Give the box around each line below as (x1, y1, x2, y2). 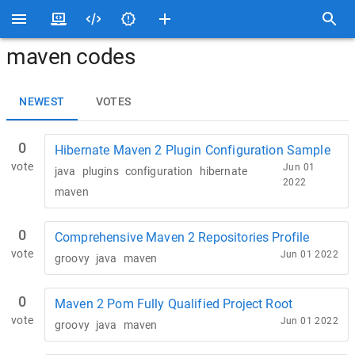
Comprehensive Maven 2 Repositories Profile (55, 230, 310, 245)
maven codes (6, 44, 136, 70)
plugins (82, 165, 119, 177)
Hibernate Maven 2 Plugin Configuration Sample (55, 143, 330, 158)
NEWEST (19, 94, 65, 108)
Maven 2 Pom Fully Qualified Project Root (55, 296, 292, 311)
